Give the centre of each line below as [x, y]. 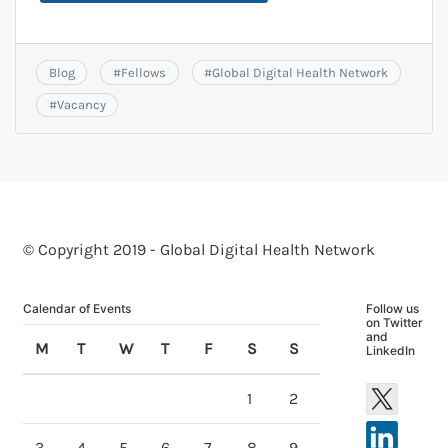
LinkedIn [390, 351]
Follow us [392, 309]
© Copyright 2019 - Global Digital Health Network [199, 250]
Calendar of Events [77, 309]
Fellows [143, 72]
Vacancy [81, 104]
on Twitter [394, 323]
